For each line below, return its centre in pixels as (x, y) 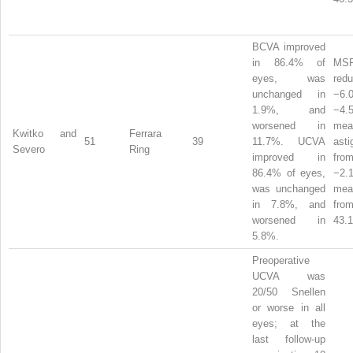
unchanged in (289, 94)
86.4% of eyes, (289, 173)
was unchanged (289, 188)
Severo (29, 149)
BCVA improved (289, 46)
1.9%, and (289, 110)
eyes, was (289, 78)
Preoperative (281, 260)
